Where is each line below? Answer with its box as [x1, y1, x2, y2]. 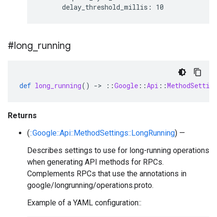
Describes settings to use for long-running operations [27, 146, 209, 155]
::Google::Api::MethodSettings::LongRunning [30, 128, 175, 138]
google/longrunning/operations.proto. [27, 181, 154, 190]
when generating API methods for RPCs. [27, 157, 164, 167]
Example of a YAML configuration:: [27, 198, 141, 207]
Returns [8, 111, 37, 120]
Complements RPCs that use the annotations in [27, 169, 186, 178]
